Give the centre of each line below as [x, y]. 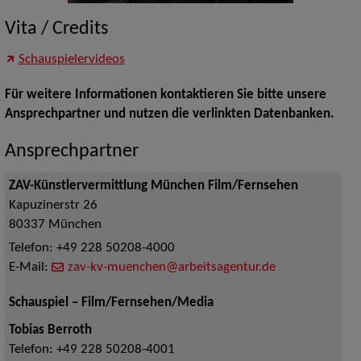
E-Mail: [30, 268]
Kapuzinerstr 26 [53, 206]
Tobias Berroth [50, 331]
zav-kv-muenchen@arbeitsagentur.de [171, 268]
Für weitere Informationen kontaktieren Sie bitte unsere [165, 95]
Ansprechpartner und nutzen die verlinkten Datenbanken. [169, 115]
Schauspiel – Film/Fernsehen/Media [111, 303]
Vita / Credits [56, 29]
